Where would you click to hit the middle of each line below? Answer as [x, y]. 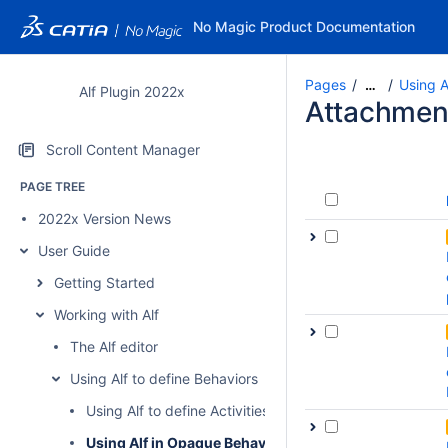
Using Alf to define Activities [177, 410]
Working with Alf [106, 314]
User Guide [74, 250]
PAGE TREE [52, 186]
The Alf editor [114, 346]
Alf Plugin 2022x [131, 91]
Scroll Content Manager [123, 149]
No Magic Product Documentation [303, 26]
